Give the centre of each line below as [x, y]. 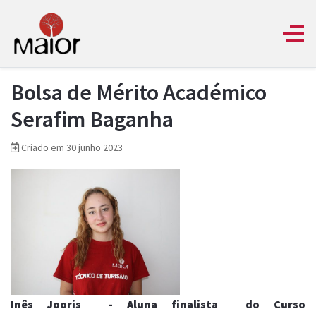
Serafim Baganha [92, 119]
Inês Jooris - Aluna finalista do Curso [158, 304]
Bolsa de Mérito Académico [139, 92]
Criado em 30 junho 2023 [72, 147]
